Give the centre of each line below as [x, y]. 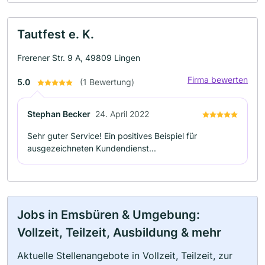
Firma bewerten [218, 79]
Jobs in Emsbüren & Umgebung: [109, 214]
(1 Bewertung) [107, 82]
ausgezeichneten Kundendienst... [92, 148]
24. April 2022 [122, 114]
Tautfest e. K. [56, 34]
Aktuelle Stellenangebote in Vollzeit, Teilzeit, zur [125, 255]
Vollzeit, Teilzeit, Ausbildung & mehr [119, 232]
